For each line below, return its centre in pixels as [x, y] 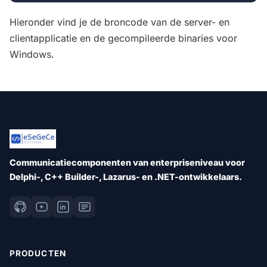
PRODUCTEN [38, 253]
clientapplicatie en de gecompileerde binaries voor [123, 38]
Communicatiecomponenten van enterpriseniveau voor [127, 162]
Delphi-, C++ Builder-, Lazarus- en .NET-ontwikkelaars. [126, 176]
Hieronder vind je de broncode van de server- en [119, 22]
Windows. [33, 54]
